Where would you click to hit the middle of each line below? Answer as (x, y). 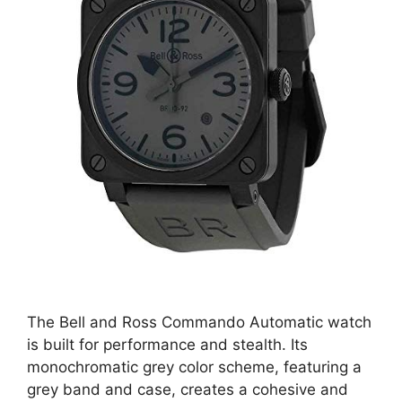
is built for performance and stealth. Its (167, 344)
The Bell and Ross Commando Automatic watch (199, 322)
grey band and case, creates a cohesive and (188, 389)
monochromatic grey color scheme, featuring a (194, 367)
